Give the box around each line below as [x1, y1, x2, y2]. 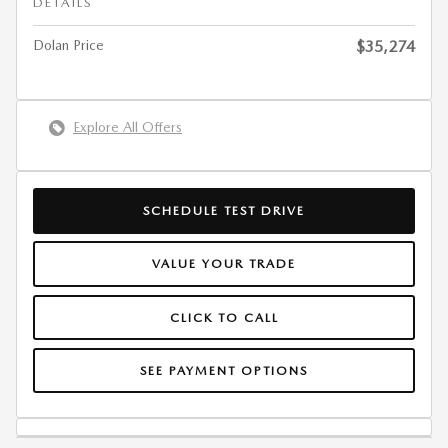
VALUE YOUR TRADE [152, 255, 296, 271]
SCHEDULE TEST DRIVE [143, 202, 305, 218]
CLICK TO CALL [169, 309, 279, 325]
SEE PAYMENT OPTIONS [140, 362, 308, 378]
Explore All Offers [73, 119, 182, 135]
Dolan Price [33, 37, 104, 53]
